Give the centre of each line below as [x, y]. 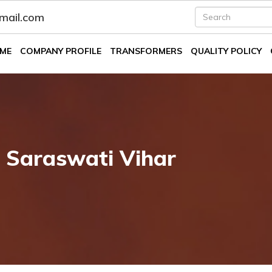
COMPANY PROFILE [61, 51]
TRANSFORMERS [146, 51]
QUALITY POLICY [226, 51]
